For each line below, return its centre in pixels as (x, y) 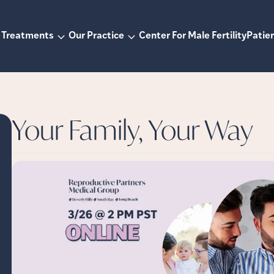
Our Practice (97, 36)
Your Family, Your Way (132, 130)
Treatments (28, 36)
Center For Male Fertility (193, 36)
